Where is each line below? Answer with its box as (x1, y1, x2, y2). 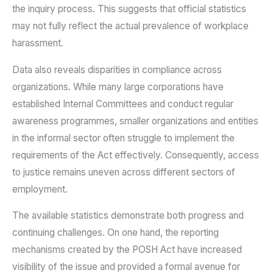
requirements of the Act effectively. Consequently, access (12, 149, 259, 161)
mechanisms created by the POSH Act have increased (12, 244, 242, 256)
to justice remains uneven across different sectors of (12, 166, 235, 178)
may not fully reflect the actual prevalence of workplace (12, 20, 249, 32)
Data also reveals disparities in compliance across (12, 63, 222, 76)
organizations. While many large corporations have (12, 80, 224, 93)
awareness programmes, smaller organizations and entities (12, 115, 258, 127)
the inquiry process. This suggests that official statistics (12, 3, 246, 15)
